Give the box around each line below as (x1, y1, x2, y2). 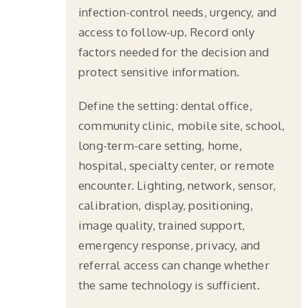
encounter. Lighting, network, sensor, (78, 177, 276, 192)
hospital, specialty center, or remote (78, 157, 275, 173)
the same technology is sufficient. (78, 277, 260, 292)
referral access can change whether (78, 257, 269, 272)
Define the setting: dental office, (78, 98, 252, 113)
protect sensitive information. (78, 64, 239, 79)
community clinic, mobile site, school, (78, 118, 285, 133)
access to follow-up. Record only (78, 24, 255, 39)
